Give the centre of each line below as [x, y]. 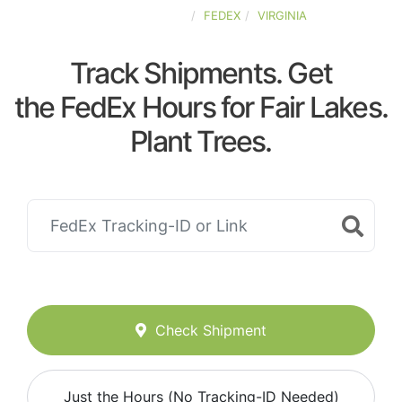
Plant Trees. [201, 141]
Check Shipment [211, 331]
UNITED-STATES [141, 15]
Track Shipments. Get [201, 73]
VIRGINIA [282, 15]
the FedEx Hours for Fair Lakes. [201, 107]
